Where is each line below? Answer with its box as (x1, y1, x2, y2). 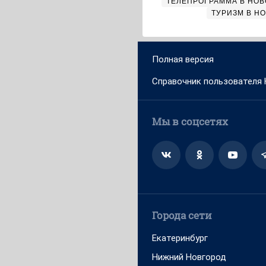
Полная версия (152, 54, 214, 65)
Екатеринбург (152, 233, 208, 243)
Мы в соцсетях (152, 115, 228, 128)
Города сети (152, 208, 212, 222)
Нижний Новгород (152, 252, 226, 262)
